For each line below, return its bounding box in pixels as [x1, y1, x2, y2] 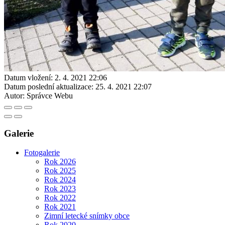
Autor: [4, 91, 25, 100]
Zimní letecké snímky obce [44, 211, 130, 220]
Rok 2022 [44, 193, 76, 202]
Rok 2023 [44, 184, 76, 193]
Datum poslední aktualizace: [4, 82, 93, 91]
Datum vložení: [4, 73, 53, 82]
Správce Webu [27, 91, 73, 100]
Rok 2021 [44, 202, 76, 211]
